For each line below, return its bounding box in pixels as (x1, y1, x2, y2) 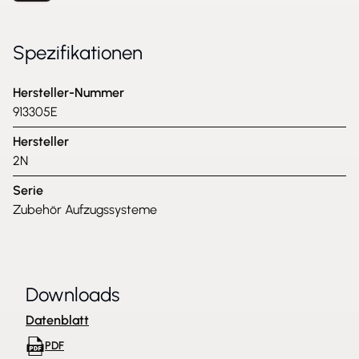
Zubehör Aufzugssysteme (13, 202, 157, 217)
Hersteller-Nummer (13, 85, 124, 100)
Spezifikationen (13, 41, 143, 64)
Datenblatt (26, 313, 89, 328)
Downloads (26, 283, 119, 306)
